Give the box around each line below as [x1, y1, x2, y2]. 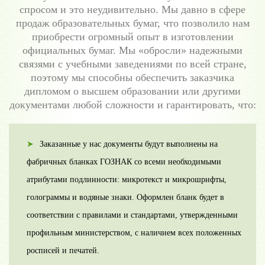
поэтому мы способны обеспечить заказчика [31, 72, 234, 84]
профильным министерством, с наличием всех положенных [27, 228, 241, 238]
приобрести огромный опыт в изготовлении [31, 31, 234, 43]
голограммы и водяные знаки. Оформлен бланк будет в [27, 193, 224, 202]
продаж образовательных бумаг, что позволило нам [15, 17, 250, 30]
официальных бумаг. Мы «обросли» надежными [22, 44, 243, 57]
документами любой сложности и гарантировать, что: [9, 99, 256, 111]
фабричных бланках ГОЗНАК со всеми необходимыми [27, 157, 221, 167]
